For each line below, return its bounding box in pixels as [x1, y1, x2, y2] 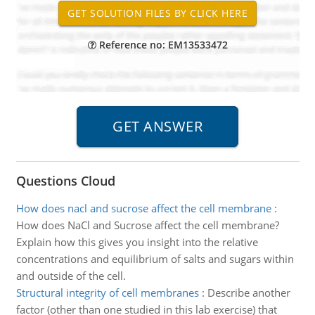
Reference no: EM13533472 [96, 38, 228, 51]
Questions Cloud [15, 172, 115, 189]
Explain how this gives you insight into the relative [15, 235, 258, 249]
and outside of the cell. [15, 269, 126, 283]
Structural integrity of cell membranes [15, 285, 199, 300]
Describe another [207, 285, 290, 300]
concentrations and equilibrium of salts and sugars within [15, 252, 294, 266]
